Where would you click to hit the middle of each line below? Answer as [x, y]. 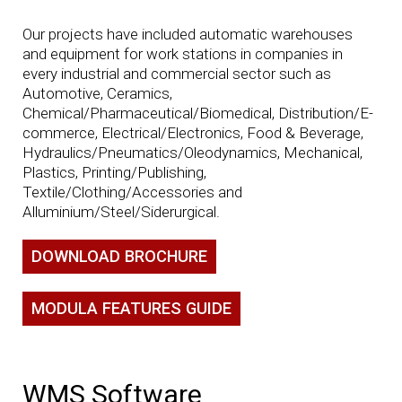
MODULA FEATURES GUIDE [132, 309]
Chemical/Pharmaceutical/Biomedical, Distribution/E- [197, 113]
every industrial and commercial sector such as [176, 73]
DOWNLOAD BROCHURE [120, 256]
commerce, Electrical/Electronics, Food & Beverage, [192, 132]
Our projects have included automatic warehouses [187, 34]
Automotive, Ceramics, [97, 93]
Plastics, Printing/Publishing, [114, 172]
